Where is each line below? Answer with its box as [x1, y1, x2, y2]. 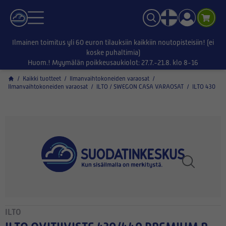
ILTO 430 [192, 83, 215, 90]
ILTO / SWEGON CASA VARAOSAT [96, 83, 184, 90]
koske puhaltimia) [86, 48, 140, 56]
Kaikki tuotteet [23, 75, 61, 82]
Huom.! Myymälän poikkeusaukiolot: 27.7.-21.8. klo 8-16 [28, 59, 198, 67]
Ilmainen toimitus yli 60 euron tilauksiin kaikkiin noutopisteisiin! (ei [12, 38, 214, 46]
